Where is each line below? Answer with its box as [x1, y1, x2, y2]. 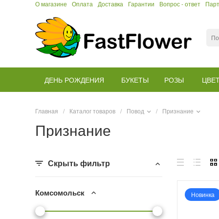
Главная [35, 107, 58, 115]
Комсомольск [35, 187, 85, 198]
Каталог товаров [69, 107, 115, 115]
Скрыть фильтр [48, 157, 110, 169]
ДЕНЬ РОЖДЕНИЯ [44, 74, 104, 85]
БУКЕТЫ [121, 74, 149, 85]
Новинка [191, 190, 215, 198]
